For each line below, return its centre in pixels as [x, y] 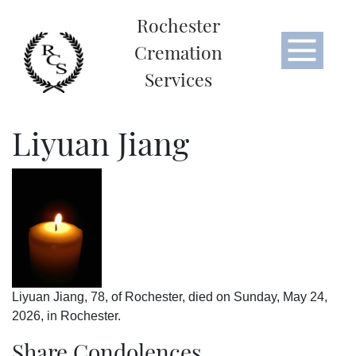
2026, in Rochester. [66, 316]
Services [178, 79]
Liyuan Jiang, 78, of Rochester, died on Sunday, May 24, [170, 297]
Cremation [178, 52]
